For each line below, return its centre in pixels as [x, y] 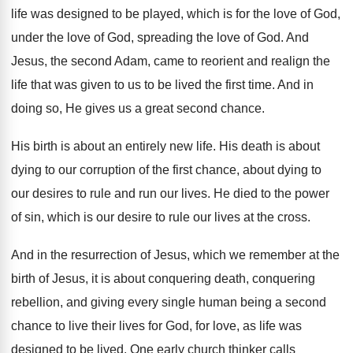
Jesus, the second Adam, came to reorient [127, 61]
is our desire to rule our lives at [169, 217]
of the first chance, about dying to [230, 170]
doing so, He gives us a [76, 108]
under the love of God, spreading [102, 37]
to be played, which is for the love [204, 14]
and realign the [288, 61]
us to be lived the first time [200, 85]
